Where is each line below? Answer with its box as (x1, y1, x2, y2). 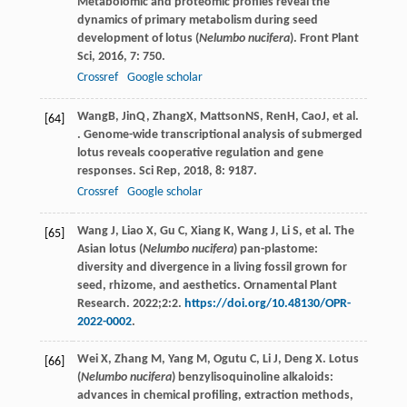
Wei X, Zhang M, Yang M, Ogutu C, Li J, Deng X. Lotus (76, 352, 359, 367)
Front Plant (299, 32, 359, 46)
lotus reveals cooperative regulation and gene (76, 146, 323, 161)
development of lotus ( (76, 32, 199, 46)
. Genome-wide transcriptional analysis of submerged (76, 128, 362, 143)
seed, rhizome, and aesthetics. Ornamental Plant (76, 279, 337, 293)
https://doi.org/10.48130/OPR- (184, 297, 351, 312)
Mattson (199, 110, 245, 124)
